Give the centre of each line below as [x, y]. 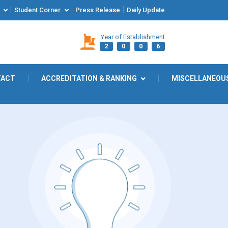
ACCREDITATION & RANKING [89, 78]
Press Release [97, 10]
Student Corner [37, 10]
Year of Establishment [133, 37]
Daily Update [146, 10]
